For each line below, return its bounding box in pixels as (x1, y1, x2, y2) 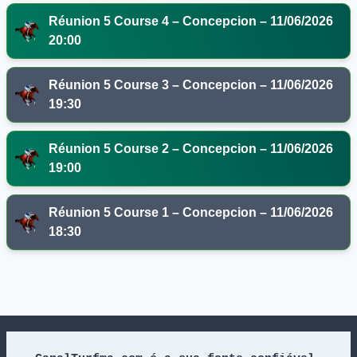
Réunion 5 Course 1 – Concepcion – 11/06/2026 (49, 206, 333, 220)
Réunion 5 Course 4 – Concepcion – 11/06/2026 (49, 14, 333, 29)
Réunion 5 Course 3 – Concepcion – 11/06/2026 (49, 78, 333, 92)
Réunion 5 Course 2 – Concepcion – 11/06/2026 (49, 142, 333, 156)
